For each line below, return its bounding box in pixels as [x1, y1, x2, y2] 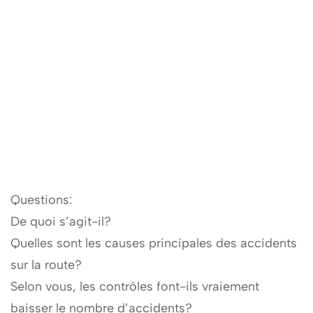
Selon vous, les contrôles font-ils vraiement [10, 279, 259, 295]
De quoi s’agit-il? [10, 214, 111, 230]
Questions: [10, 192, 72, 208]
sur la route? [10, 257, 82, 273]
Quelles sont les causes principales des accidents [10, 235, 297, 252]
